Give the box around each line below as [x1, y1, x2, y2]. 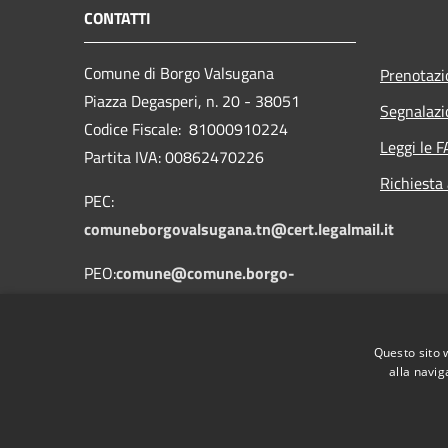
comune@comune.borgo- [116, 260, 295, 285]
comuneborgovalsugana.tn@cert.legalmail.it [84, 216, 394, 241]
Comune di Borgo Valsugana [84, 60, 274, 85]
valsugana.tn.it [84, 288, 188, 313]
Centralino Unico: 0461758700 [84, 332, 294, 357]
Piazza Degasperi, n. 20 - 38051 [84, 88, 300, 113]
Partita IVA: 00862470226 [84, 144, 264, 169]
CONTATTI [84, 5, 151, 30]
